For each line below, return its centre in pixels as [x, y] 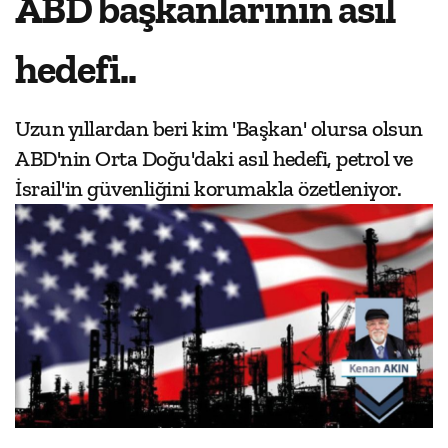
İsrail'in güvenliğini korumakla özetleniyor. [208, 189]
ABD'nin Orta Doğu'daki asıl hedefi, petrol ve [214, 159]
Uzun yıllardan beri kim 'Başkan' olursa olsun [219, 129]
